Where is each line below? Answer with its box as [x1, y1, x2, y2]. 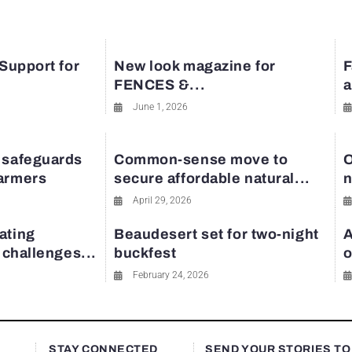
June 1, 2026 [133, 101, 188, 112]
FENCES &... [114, 77, 206, 93]
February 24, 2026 [133, 269, 209, 280]
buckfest [114, 245, 177, 261]
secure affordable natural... [114, 170, 310, 186]
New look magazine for [114, 58, 276, 74]
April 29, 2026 [133, 195, 192, 206]
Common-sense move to [114, 152, 288, 167]
